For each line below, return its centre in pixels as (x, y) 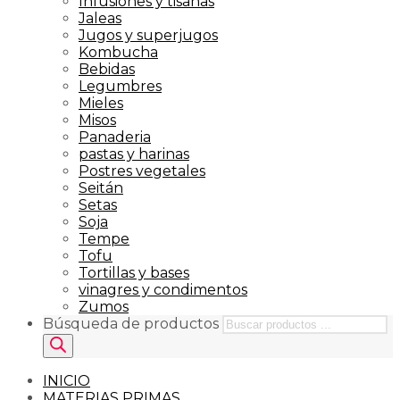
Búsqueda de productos (133, 323)
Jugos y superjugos (148, 35)
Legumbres (120, 86)
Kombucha (118, 52)
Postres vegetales (142, 171)
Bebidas (107, 69)
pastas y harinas (134, 154)
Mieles (101, 103)
